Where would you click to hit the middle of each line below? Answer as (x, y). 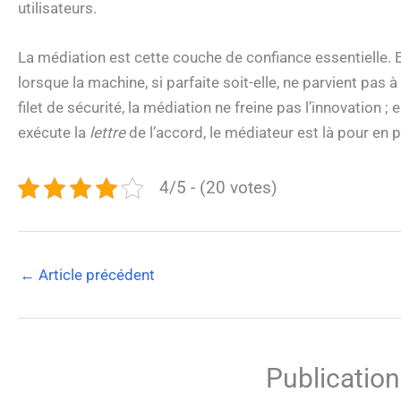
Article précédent (95, 275)
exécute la (54, 133)
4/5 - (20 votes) (218, 188)
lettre (107, 133)
